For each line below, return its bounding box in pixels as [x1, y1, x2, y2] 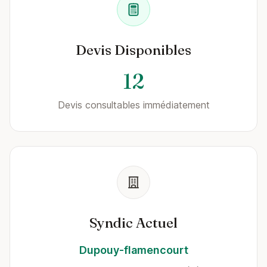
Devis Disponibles [76, 41, 191, 58]
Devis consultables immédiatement [57, 99, 210, 111]
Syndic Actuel [89, 214, 178, 231]
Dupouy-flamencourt [79, 244, 188, 256]
